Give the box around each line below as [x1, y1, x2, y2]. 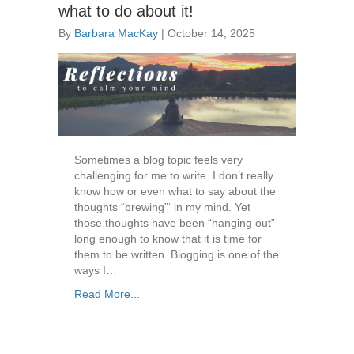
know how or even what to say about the [74, 185, 276, 198]
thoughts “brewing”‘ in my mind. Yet [74, 201, 250, 214]
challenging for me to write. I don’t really [74, 169, 273, 183]
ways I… [74, 264, 117, 277]
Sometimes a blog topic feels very [74, 153, 243, 167]
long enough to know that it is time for [74, 232, 262, 246]
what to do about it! [58, 2, 194, 21]
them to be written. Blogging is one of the [74, 248, 279, 262]
